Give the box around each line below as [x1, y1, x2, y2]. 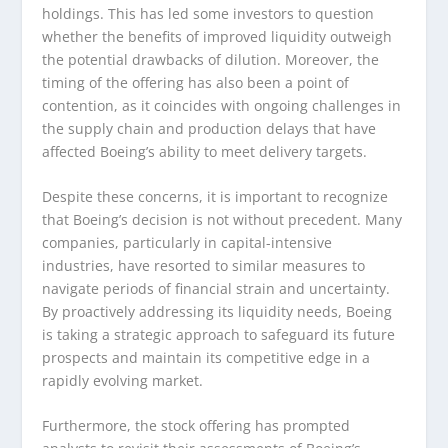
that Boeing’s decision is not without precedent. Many [42, 210, 403, 230]
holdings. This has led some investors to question [42, 3, 375, 23]
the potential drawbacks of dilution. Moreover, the [42, 49, 380, 69]
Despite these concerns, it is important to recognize [42, 187, 389, 207]
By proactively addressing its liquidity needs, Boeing [42, 302, 393, 322]
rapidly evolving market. [42, 371, 204, 391]
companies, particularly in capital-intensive [42, 233, 333, 253]
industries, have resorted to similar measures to [42, 256, 366, 276]
